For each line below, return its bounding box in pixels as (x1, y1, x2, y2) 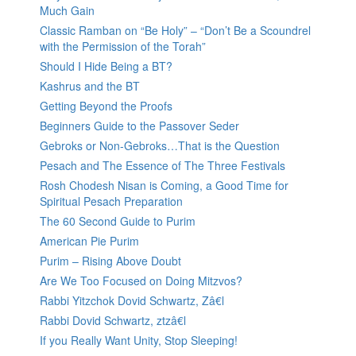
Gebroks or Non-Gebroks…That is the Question (40, 137, 280, 154)
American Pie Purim (40, 233, 139, 250)
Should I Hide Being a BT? (40, 58, 172, 75)
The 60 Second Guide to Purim (40, 213, 195, 230)
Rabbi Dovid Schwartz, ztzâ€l (40, 312, 186, 329)
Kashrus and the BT (40, 78, 140, 95)
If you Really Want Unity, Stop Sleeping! (40, 332, 238, 349)
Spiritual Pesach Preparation (40, 193, 183, 210)
